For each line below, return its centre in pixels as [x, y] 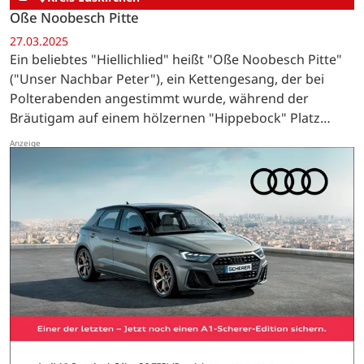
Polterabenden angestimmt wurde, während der [159, 99]
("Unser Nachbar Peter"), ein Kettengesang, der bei [167, 79]
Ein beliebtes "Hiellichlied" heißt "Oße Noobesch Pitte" [176, 60]
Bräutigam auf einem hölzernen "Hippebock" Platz [165, 118]
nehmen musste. [61, 138]
